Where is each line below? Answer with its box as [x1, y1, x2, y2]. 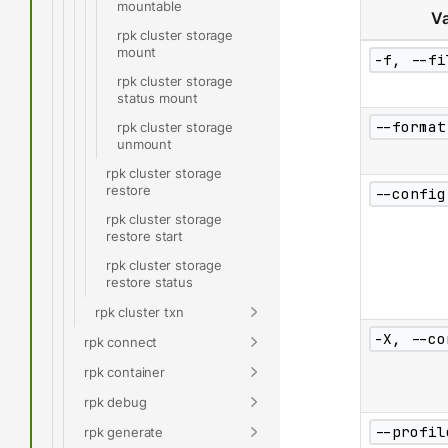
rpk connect [84, 333, 158, 350]
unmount [117, 136, 172, 152]
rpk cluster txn [95, 303, 184, 320]
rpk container [84, 363, 165, 380]
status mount [117, 90, 199, 106]
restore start [106, 228, 183, 244]
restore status [106, 274, 193, 290]
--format [373, 117, 446, 137]
